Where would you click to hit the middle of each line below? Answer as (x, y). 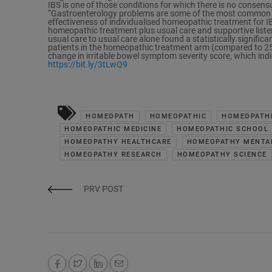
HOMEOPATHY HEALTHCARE (118, 142)
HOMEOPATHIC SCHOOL (223, 129)
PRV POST (104, 189)
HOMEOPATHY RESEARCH (113, 155)
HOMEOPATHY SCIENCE (222, 155)
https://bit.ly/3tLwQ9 (88, 65)
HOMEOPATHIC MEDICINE (113, 129)
